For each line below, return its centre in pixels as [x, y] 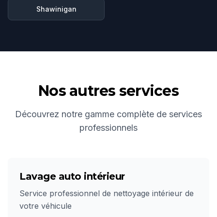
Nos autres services [108, 91]
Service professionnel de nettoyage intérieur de [107, 193]
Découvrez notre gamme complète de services [108, 114]
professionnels [108, 128]
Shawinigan [56, 9]
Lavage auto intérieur [72, 176]
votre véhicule [46, 206]
